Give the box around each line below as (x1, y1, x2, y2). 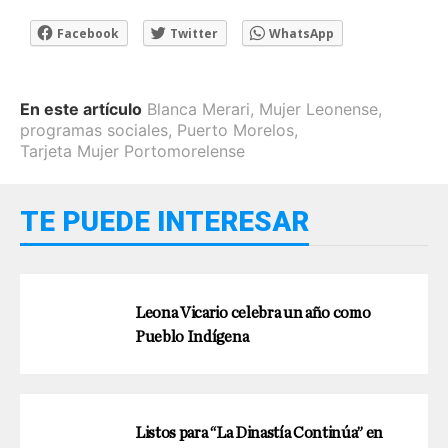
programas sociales (20, 119, 168, 140)
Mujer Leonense (259, 98, 378, 119)
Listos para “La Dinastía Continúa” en (135, 424, 384, 441)
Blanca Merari (147, 98, 250, 119)
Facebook (57, 24, 119, 42)
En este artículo (20, 98, 142, 119)
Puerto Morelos (177, 119, 294, 140)
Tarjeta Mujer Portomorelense (20, 140, 245, 161)
